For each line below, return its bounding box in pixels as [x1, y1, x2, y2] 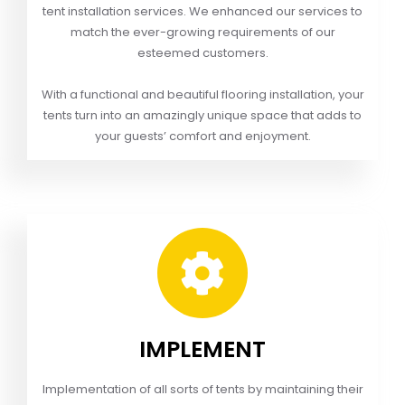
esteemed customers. [137, 43, 268, 61]
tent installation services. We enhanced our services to [42, 2, 363, 20]
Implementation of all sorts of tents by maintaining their [42, 380, 363, 398]
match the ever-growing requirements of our [70, 23, 335, 41]
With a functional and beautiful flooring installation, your [41, 85, 364, 103]
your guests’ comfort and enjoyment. [94, 127, 311, 145]
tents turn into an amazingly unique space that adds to [43, 106, 362, 124]
